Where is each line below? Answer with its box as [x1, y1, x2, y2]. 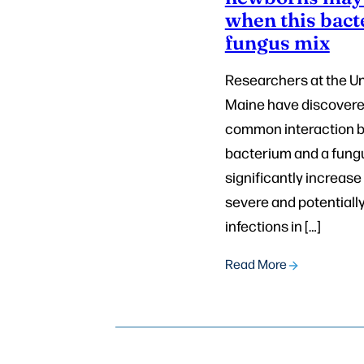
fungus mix [224, 28, 330, 56]
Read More [224, 255, 287, 273]
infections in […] [224, 216, 321, 236]
